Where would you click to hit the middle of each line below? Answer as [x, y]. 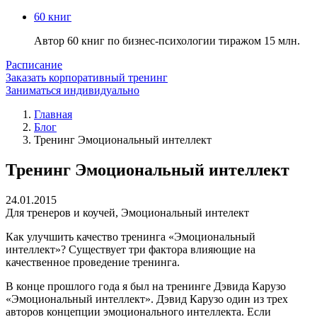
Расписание [34, 65]
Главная [53, 114]
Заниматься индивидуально [73, 90]
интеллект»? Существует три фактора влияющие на [131, 249]
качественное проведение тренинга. [93, 262]
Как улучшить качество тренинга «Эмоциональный [131, 236]
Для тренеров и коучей [60, 212]
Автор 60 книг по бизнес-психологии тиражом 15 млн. [167, 41]
